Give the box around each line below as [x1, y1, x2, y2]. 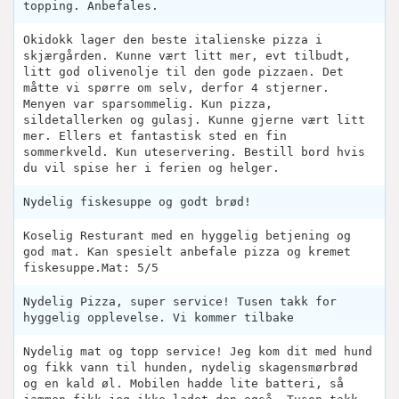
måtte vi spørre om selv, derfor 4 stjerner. [23, 81, 330, 95]
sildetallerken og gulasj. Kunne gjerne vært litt [23, 113, 365, 127]
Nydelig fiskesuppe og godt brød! [23, 195, 251, 209]
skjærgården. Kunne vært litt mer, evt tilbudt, [23, 49, 351, 63]
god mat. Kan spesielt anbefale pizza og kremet [23, 245, 351, 259]
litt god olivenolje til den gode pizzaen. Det [23, 65, 344, 79]
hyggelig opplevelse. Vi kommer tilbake [23, 311, 294, 325]
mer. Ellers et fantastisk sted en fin [23, 129, 287, 143]
